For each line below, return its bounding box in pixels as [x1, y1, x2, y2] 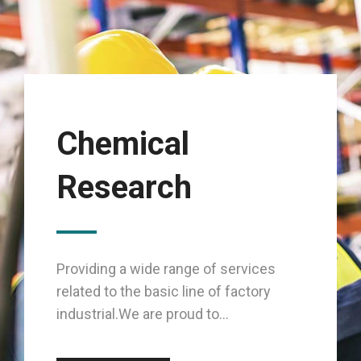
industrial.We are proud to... [56, 305, 229, 323]
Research [56, 168, 192, 207]
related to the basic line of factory [56, 283, 271, 301]
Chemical [56, 125, 189, 164]
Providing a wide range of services [56, 260, 276, 278]
